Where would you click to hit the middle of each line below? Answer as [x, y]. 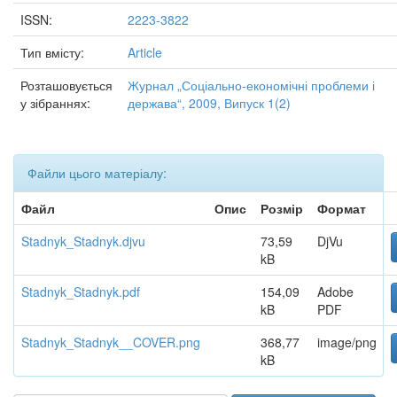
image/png [347, 342]
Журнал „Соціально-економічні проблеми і [251, 85]
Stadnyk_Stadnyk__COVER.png [111, 342]
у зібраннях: [55, 103]
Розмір [282, 208]
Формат [342, 208]
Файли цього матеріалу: [97, 173]
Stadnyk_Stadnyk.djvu [83, 241]
